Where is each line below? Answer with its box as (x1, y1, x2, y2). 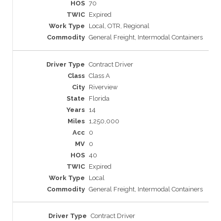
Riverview (89, 83, 118, 91)
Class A (89, 72, 110, 79)
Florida (89, 94, 110, 102)
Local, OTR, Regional (89, 22, 149, 30)
